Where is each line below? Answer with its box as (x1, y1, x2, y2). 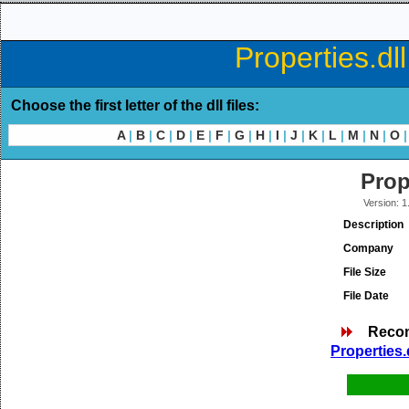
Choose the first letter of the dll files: (11, 98, 259, 113)
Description (343, 218, 404, 231)
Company (343, 242, 393, 255)
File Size (343, 266, 386, 278)
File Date (343, 289, 389, 302)
